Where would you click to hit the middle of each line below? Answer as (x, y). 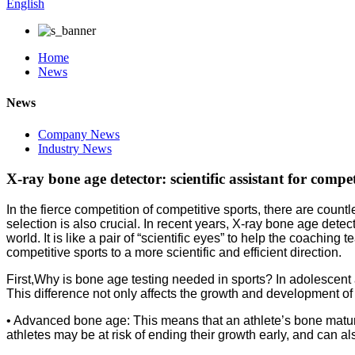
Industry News (75, 148)
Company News (79, 134)
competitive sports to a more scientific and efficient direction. (174, 252)
